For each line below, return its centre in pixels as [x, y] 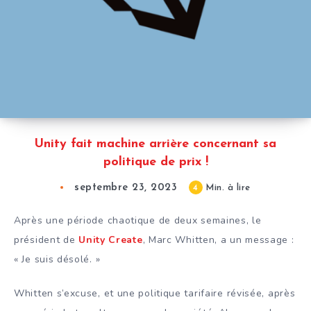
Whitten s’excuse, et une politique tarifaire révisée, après [155, 294]
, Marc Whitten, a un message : [218, 240]
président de [47, 240]
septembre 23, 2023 [126, 188]
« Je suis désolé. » [57, 260]
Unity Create [111, 240]
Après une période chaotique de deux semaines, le [138, 221]
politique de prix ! [155, 162]
